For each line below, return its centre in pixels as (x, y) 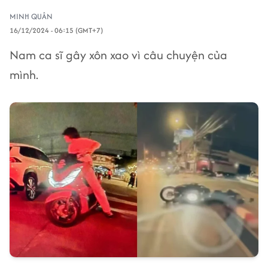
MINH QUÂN (31, 16)
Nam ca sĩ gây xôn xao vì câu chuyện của (118, 55)
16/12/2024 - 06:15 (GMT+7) (56, 30)
